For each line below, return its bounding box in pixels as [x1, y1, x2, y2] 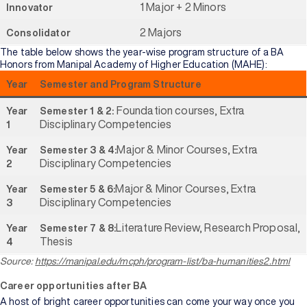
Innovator [6, 3, 53, 12]
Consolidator [6, 28, 71, 38]
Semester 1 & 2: [40, 106, 116, 116]
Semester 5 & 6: [40, 184, 116, 194]
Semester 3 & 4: [40, 145, 117, 155]
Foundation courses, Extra [116, 105, 245, 116]
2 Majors [140, 27, 182, 38]
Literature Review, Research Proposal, [116, 222, 301, 233]
